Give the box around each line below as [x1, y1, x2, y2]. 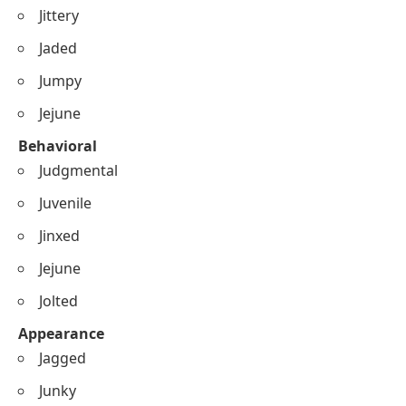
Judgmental [39, 159, 118, 180]
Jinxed [39, 225, 80, 246]
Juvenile [39, 192, 92, 213]
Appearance [18, 323, 104, 343]
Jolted [39, 290, 78, 311]
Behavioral [18, 135, 97, 156]
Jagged [39, 347, 86, 368]
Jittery [39, 5, 79, 25]
